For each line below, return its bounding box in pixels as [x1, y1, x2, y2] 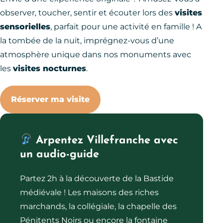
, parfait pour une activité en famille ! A [50, 21, 202, 31]
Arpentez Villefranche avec [32, 134, 179, 146]
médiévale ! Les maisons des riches [20, 187, 159, 197]
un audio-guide [20, 148, 99, 160]
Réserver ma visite [11, 94, 90, 104]
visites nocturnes [13, 63, 86, 73]
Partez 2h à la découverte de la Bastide [20, 173, 174, 183]
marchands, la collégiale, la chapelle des [20, 201, 177, 211]
